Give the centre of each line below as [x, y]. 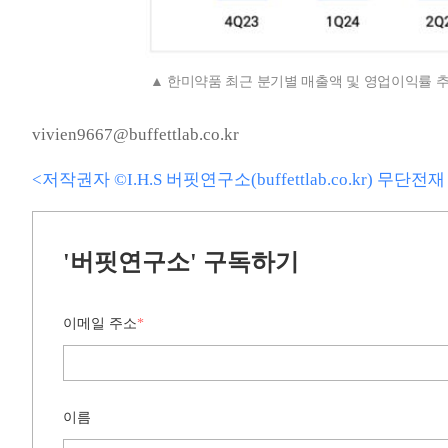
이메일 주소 [100, 324]
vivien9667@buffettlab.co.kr [135, 135]
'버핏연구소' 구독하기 [181, 262]
